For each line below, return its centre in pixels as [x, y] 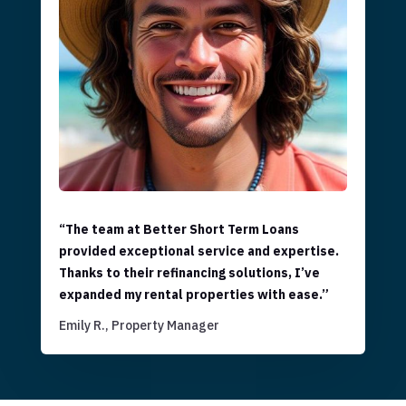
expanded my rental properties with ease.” [193, 295]
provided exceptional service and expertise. [198, 251]
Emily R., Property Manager [139, 326]
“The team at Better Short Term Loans [179, 230]
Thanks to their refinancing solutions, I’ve [189, 273]
